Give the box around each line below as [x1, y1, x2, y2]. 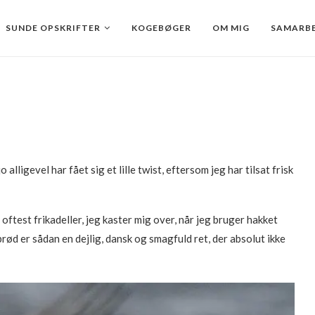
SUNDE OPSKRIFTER [6, 22, 101, 33]
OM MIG [212, 22, 250, 33]
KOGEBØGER [131, 22, 191, 33]
